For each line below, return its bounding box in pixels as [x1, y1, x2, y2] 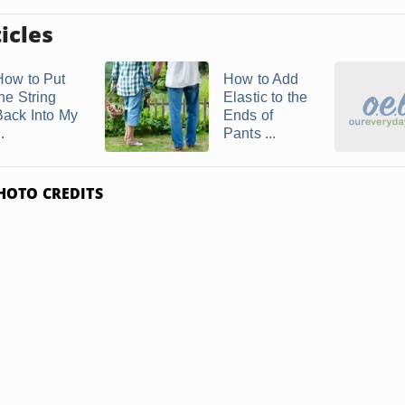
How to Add [223, 71, 299, 87]
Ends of [223, 108, 274, 123]
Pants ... [223, 126, 277, 141]
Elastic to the [223, 89, 308, 105]
